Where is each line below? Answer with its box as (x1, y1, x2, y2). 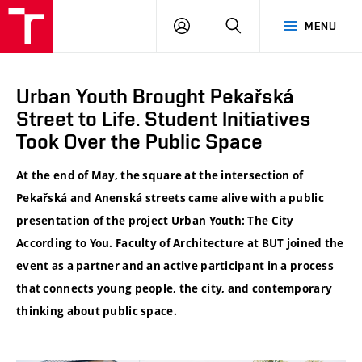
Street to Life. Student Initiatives (16, 107, 311, 131)
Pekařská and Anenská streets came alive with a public (16, 191, 324, 206)
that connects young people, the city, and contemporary (16, 281, 333, 297)
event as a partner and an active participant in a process (16, 259, 334, 274)
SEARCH (241, 19, 285, 32)
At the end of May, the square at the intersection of (16, 168, 304, 183)
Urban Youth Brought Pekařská (16, 84, 294, 108)
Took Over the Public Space (16, 129, 263, 154)
